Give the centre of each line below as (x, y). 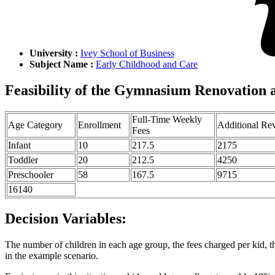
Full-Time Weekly (167, 120)
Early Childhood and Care (147, 64)
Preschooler (31, 175)
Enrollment (99, 125)
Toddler (23, 160)
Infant (19, 145)
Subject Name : (63, 64)
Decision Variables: (66, 218)
